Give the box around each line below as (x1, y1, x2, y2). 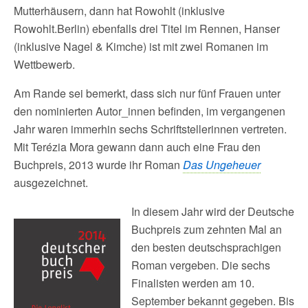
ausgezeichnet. (14, 175, 88, 190)
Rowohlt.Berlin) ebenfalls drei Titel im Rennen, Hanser (14, 21, 280, 36)
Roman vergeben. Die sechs (131, 257, 270, 273)
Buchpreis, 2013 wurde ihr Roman (14, 157, 183, 173)
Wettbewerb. (14, 56, 75, 72)
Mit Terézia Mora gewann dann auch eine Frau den (14, 139, 261, 155)
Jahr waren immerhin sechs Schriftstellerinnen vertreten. (14, 121, 287, 137)
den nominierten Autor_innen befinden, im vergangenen (14, 103, 285, 119)
